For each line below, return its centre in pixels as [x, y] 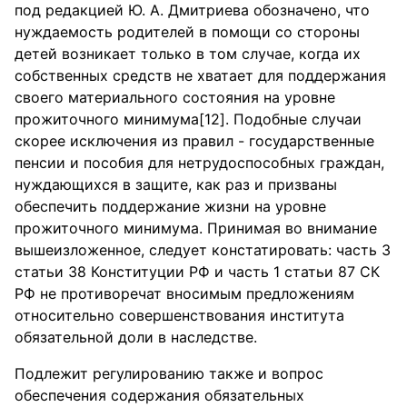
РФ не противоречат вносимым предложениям [184, 293]
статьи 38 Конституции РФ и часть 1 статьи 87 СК [197, 272]
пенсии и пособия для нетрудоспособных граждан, [199, 163]
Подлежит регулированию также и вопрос [169, 373]
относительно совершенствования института [179, 315]
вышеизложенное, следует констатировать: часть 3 [203, 250]
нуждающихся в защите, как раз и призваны [176, 184]
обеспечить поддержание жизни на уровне [170, 206]
